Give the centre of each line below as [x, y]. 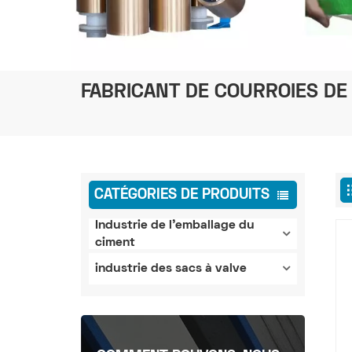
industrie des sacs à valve [171, 269]
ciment [115, 242]
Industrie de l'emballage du [175, 225]
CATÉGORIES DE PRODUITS [181, 195]
